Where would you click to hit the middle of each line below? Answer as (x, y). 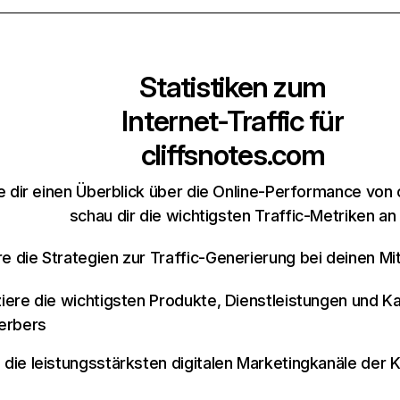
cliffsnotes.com (233, 155)
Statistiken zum (233, 87)
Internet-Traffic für (233, 121)
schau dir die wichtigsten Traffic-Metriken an (233, 216)
